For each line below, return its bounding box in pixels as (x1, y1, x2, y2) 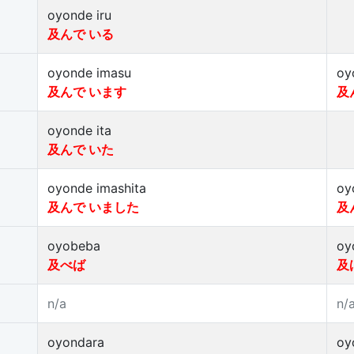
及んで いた (47, 141, 114, 157)
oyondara (47, 334, 104, 350)
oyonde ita (47, 122, 111, 138)
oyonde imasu (47, 65, 131, 81)
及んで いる (47, 26, 114, 42)
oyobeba (47, 238, 100, 254)
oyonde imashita (47, 180, 146, 196)
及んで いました (47, 199, 139, 215)
